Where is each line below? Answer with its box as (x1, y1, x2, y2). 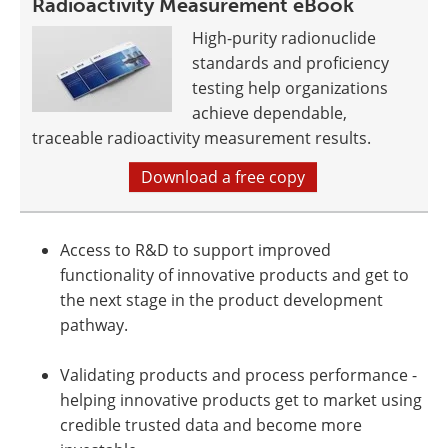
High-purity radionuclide (192, 27, 376, 49)
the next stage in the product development (60, 289, 383, 311)
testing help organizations (192, 77, 388, 99)
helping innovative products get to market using (60, 389, 422, 411)
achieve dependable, (192, 102, 347, 124)
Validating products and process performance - (60, 364, 417, 386)
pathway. (60, 314, 132, 336)
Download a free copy (140, 166, 305, 188)
